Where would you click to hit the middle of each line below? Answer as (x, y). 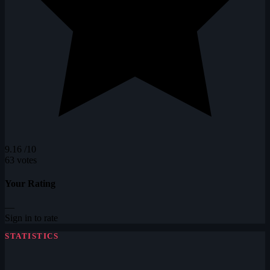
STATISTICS (32, 236)
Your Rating (30, 184)
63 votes (21, 160)
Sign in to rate (31, 218)
